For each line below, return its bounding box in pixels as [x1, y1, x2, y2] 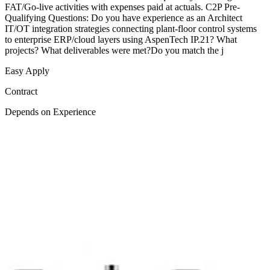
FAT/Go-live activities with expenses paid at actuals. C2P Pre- [5, 2, 240, 13]
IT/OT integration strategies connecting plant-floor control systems [5, 24, 257, 34]
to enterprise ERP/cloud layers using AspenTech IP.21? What [5, 34, 237, 45]
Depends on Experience [5, 107, 96, 118]
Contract [5, 86, 37, 97]
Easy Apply [5, 66, 49, 77]
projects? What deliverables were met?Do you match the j [5, 45, 224, 56]
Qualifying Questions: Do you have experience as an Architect [5, 13, 242, 24]
